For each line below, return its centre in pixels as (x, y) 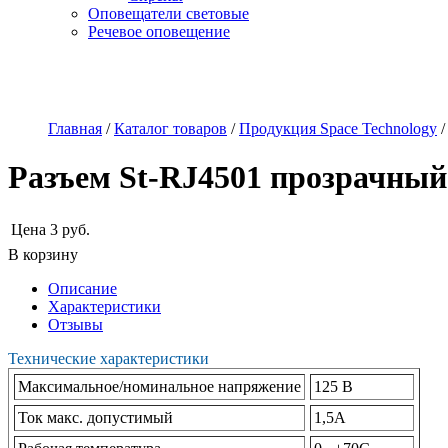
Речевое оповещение (159, 31)
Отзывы (75, 324)
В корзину (43, 254)
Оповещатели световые (168, 13)
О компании (57, 80)
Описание (82, 288)
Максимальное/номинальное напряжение (159, 386)
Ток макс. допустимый (95, 417)
